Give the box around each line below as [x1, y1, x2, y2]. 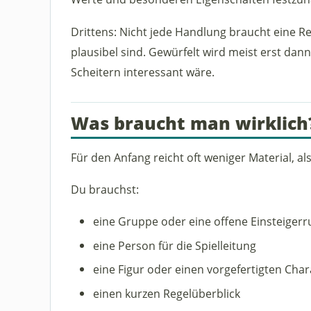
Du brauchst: [70, 180, 139, 197]
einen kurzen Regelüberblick [92, 285, 240, 301]
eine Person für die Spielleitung [92, 237, 256, 253]
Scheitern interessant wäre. [70, 63, 215, 80]
